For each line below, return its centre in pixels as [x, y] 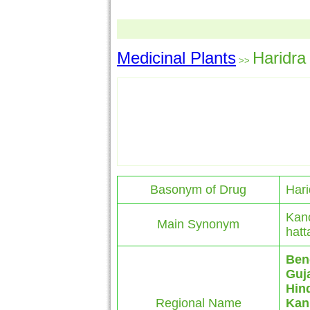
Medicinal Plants [176, 57]
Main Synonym [198, 224]
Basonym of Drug [198, 189]
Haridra [279, 57]
